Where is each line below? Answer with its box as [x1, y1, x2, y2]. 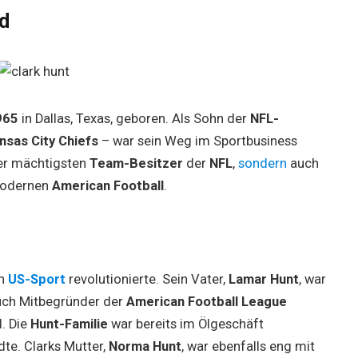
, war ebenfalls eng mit [181, 339, 315, 355]
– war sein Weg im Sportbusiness [97, 133, 297, 149]
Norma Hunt [108, 339, 181, 355]
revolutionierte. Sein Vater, [65, 272, 229, 288]
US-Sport [7, 272, 66, 288]
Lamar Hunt [228, 272, 299, 288]
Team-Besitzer [89, 155, 183, 171]
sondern [237, 155, 290, 171]
